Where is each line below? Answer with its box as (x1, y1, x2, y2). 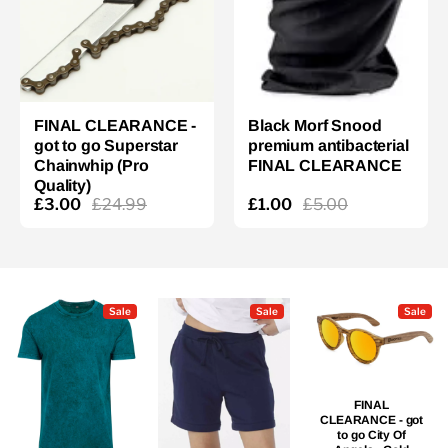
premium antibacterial (248, 137, 409, 154)
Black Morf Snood (248, 117, 382, 134)
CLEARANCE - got (320, 413, 424, 428)
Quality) (34, 177, 91, 194)
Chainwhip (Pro (34, 157, 149, 174)
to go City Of (337, 428, 406, 443)
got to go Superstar (34, 137, 178, 154)
